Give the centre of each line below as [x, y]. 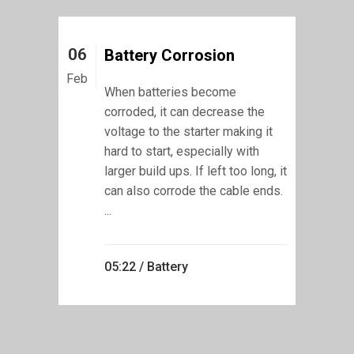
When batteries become [170, 92]
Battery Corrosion [169, 55]
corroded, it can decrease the [185, 111]
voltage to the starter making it [188, 131]
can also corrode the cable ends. [194, 190]
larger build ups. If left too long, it [196, 171]
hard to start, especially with [182, 151]
